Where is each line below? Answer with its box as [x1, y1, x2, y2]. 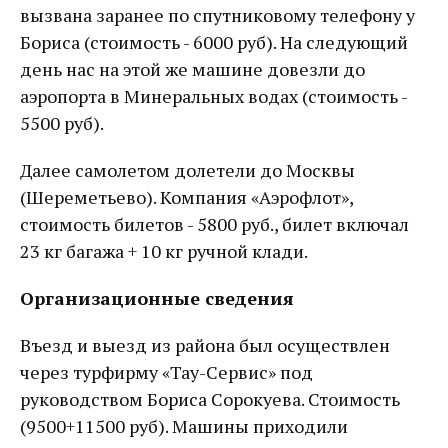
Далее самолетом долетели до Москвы [20, 158, 355, 182]
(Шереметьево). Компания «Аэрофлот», [20, 185, 353, 209]
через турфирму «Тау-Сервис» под [20, 360, 313, 384]
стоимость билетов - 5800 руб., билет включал [20, 212, 409, 236]
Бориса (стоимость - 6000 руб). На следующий [20, 30, 408, 54]
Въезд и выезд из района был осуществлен [20, 333, 390, 357]
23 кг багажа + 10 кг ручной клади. [20, 239, 308, 263]
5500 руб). [20, 111, 104, 135]
